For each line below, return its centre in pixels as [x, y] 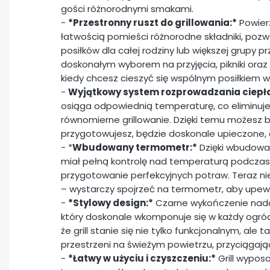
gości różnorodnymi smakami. [127, 9]
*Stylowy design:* [111, 203]
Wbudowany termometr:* [135, 148]
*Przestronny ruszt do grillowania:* [152, 23]
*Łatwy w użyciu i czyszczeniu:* [142, 259]
